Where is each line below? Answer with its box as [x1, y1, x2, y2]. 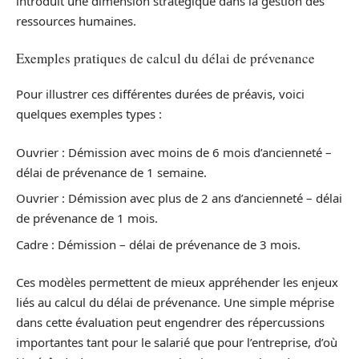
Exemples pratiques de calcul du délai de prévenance [16, 48, 315, 67]
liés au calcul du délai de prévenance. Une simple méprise [16, 294, 334, 310]
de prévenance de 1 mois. [16, 210, 158, 226]
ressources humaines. [16, 13, 136, 29]
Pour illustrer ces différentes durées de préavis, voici [16, 86, 305, 102]
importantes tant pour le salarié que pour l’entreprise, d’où [16, 334, 337, 350]
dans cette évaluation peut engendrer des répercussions [16, 314, 325, 330]
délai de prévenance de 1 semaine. [16, 163, 207, 180]
